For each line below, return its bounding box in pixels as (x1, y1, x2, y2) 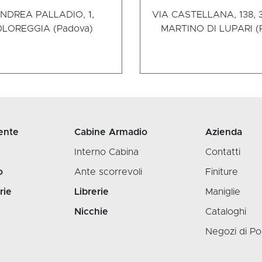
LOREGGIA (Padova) (2, 24, 93, 34)
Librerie (74, 187, 109, 197)
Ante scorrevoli (74, 167, 142, 177)
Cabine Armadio (74, 127, 147, 137)
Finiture (205, 167, 238, 177)
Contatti (205, 147, 240, 157)
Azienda (205, 127, 242, 137)
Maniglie (205, 187, 240, 197)
